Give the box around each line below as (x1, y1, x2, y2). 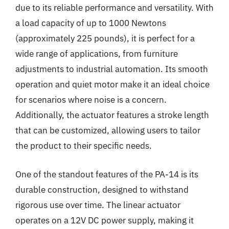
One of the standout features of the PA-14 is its (15, 168, 198, 180)
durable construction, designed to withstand (15, 184, 189, 195)
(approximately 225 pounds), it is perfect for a (15, 33, 195, 44)
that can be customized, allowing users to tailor (15, 125, 200, 136)
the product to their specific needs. (15, 140, 152, 151)
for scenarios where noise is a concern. (15, 94, 167, 105)
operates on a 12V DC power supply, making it (15, 214, 194, 226)
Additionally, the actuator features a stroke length (15, 109, 209, 121)
